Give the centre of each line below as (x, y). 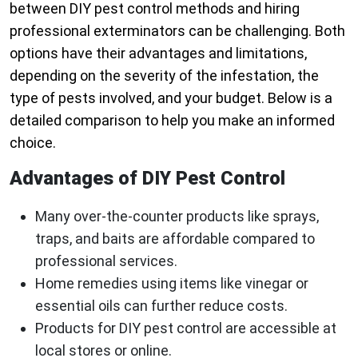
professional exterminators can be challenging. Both (177, 31)
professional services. (106, 261)
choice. (33, 143)
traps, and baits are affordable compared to (175, 239)
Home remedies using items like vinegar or (172, 284)
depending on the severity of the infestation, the (164, 76)
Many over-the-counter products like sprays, (177, 217)
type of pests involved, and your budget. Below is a (171, 98)
